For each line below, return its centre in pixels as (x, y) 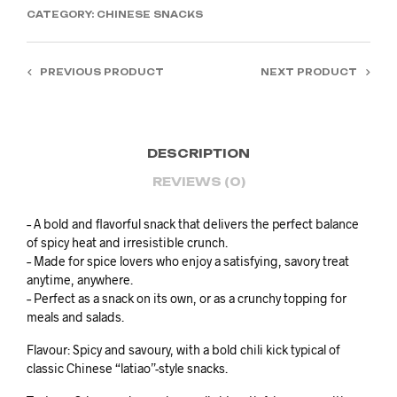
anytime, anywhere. (80, 279)
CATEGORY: (62, 14)
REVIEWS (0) (198, 182)
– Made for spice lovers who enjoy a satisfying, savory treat (188, 261)
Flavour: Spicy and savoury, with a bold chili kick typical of (183, 349)
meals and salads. (75, 316)
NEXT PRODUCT (309, 71)
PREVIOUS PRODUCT (102, 71)
